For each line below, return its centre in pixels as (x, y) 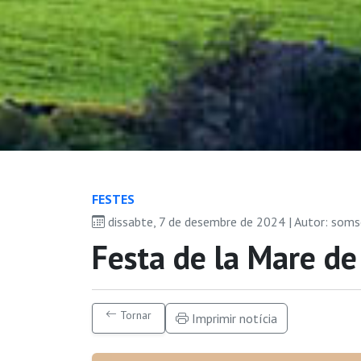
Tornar (134, 315)
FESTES (113, 199)
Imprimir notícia (233, 318)
